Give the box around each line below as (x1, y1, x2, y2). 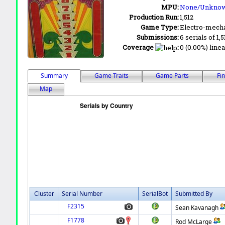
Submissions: (137, 32, 179, 42)
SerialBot (142, 189, 168, 198)
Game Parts (156, 71, 189, 80)
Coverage (123, 42, 154, 52)
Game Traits (94, 71, 129, 80)
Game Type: (141, 22, 179, 32)
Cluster (34, 189, 55, 198)
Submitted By (175, 189, 213, 198)
